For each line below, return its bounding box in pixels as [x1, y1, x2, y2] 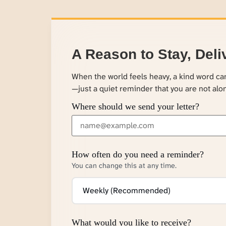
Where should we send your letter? [71, 101, 199, 111]
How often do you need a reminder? [71, 149, 204, 159]
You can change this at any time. [71, 160, 177, 171]
